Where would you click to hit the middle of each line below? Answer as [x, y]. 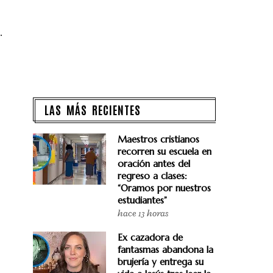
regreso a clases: [152, 176]
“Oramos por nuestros [164, 188]
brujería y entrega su [161, 262]
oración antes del [154, 164]
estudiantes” [142, 200]
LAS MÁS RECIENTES [93, 109]
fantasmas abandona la [165, 250]
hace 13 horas [143, 214]
